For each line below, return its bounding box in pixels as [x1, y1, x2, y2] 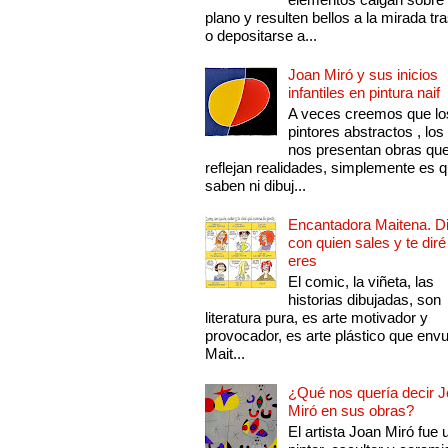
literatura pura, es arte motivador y [205, 309, 429, 327]
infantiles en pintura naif [288, 84, 441, 102]
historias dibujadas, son [288, 291, 442, 309]
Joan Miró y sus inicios [288, 66, 439, 84]
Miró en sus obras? [288, 402, 415, 420]
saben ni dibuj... [205, 177, 307, 195]
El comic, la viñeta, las [288, 273, 435, 291]
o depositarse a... [205, 27, 318, 45]
